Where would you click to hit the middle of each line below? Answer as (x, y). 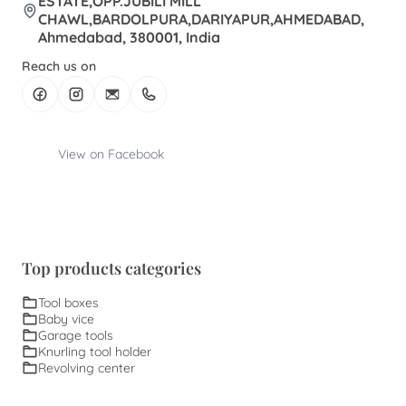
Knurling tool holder (95, 351)
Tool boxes (68, 302)
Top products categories (111, 268)
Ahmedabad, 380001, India (129, 37)
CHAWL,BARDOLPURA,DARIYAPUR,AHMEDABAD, (201, 19)
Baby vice (66, 319)
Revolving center (87, 367)
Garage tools (76, 335)
